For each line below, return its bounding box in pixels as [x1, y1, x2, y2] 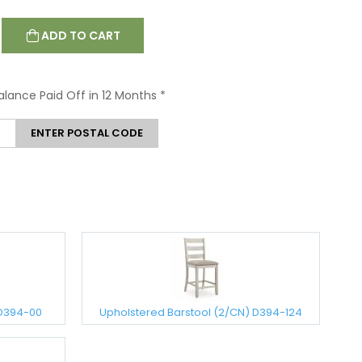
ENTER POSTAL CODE [31, 125, 144, 141]
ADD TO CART [40, 27, 120, 44]
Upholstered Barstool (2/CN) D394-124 [99, 305, 302, 321]
